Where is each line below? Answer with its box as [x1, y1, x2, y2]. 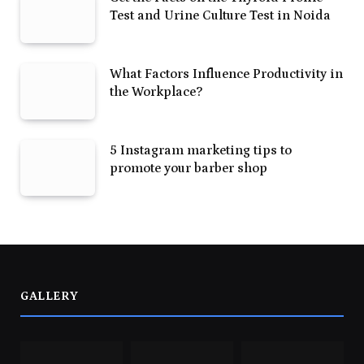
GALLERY [20, 289, 79, 304]
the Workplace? [110, 84, 202, 100]
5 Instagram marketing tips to [110, 143, 292, 158]
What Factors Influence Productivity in [110, 67, 343, 82]
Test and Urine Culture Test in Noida [110, 8, 331, 24]
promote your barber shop [110, 161, 267, 176]
